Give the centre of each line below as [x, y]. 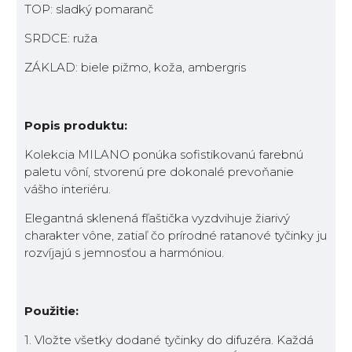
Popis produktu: [76, 126]
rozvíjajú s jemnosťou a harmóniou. [124, 253]
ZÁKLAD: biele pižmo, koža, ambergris [135, 68]
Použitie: [51, 311]
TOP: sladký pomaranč [89, 9]
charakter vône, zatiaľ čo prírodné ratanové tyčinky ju [176, 236]
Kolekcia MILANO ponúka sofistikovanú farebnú [164, 155]
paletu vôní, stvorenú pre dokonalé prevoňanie [159, 172]
